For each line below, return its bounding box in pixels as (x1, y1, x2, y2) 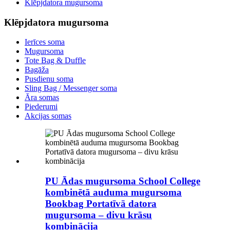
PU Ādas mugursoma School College (45, 176, 200, 187)
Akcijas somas (25, 111, 71, 121)
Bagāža (25, 65, 49, 74)
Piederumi (25, 102, 57, 111)
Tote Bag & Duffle (25, 56, 86, 65)
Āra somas (25, 93, 59, 102)
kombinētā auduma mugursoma (45, 187, 182, 198)
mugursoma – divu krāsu (45, 209, 152, 221)
